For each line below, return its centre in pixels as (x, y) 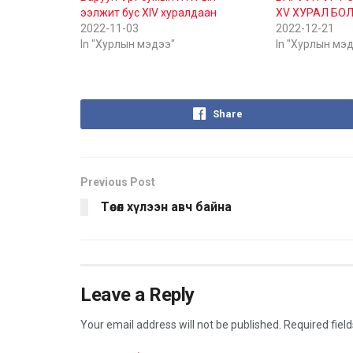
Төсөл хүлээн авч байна (166, 206)
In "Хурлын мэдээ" (128, 44)
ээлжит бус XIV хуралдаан (149, 12)
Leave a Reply (137, 294)
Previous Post (118, 182)
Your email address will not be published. (181, 324)
